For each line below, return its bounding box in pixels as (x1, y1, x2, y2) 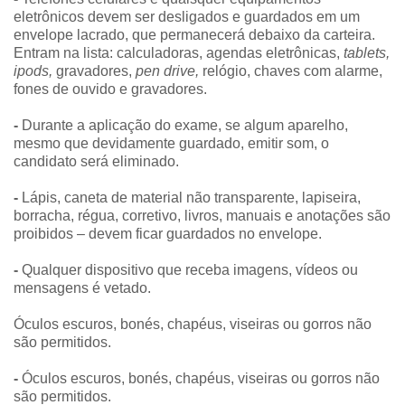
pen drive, (136, 62, 199, 79)
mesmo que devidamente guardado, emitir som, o (14, 135, 329, 151)
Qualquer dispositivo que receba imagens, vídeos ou (18, 261, 358, 278)
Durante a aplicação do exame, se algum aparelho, (22, 117, 348, 133)
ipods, (14, 62, 56, 79)
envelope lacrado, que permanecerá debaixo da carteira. (14, 26, 375, 42)
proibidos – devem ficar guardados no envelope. (14, 225, 322, 241)
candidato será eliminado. (14, 153, 179, 169)
